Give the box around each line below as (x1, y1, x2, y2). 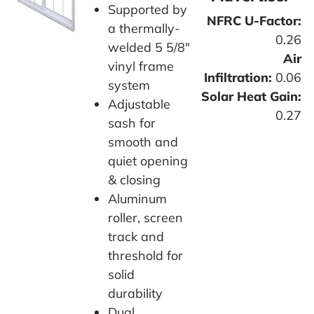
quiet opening (108, 152, 188, 169)
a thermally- (108, 20, 180, 36)
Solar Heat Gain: (201, 88, 301, 105)
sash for (108, 114, 156, 131)
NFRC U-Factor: (207, 13, 301, 29)
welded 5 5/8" (108, 39, 190, 55)
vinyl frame (108, 57, 174, 74)
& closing (108, 171, 161, 188)
